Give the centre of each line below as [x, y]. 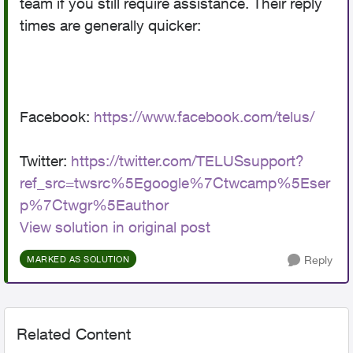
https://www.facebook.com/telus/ [204, 117]
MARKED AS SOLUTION [78, 259]
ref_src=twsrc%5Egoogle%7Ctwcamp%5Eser [175, 183]
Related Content [74, 334]
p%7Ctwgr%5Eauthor [94, 205]
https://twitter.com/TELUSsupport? [188, 161]
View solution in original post [115, 227]
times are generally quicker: [110, 25]
